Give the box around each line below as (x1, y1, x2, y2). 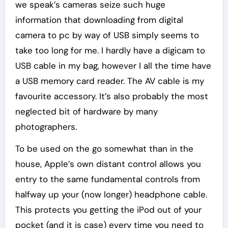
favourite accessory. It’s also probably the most (15, 90, 208, 102)
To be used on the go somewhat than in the (15, 142, 193, 154)
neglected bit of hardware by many (15, 105, 158, 117)
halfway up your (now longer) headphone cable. (15, 188, 207, 200)
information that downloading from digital (15, 14, 183, 25)
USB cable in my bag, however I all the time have (15, 60, 211, 71)
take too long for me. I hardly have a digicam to (15, 44, 205, 56)
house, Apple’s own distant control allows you (15, 158, 201, 169)
